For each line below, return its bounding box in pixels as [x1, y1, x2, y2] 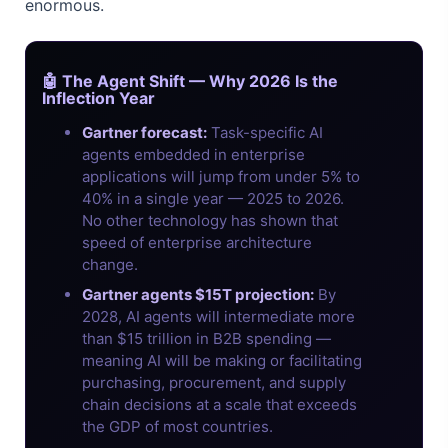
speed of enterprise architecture [82, 232, 312, 252]
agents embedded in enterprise [82, 144, 305, 164]
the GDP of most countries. [82, 416, 273, 436]
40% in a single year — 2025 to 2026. [82, 188, 344, 208]
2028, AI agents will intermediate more [82, 306, 355, 326]
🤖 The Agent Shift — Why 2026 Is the [42, 70, 338, 91]
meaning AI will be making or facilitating [82, 350, 362, 370]
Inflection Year [42, 87, 155, 108]
